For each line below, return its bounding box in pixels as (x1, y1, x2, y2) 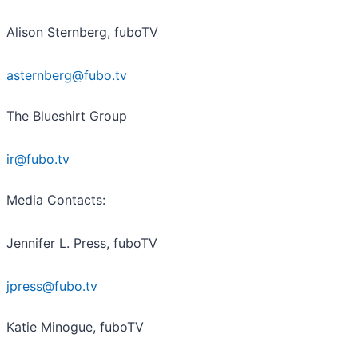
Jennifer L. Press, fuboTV (6, 235, 157, 252)
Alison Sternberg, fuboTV (6, 24, 158, 41)
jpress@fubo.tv (6, 278, 97, 295)
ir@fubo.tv (6, 151, 70, 168)
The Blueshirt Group (6, 108, 127, 125)
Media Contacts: (6, 192, 105, 209)
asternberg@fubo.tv (6, 67, 127, 84)
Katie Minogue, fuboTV (6, 319, 144, 336)
